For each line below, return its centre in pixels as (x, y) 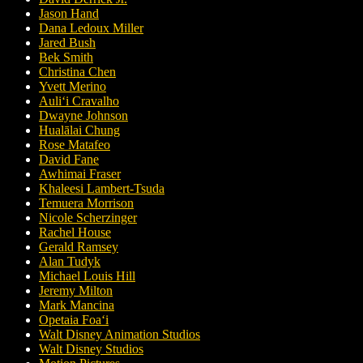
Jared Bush (67, 43)
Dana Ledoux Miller (91, 28)
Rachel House (75, 232)
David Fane (69, 159)
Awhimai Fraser (80, 174)
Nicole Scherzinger (88, 218)
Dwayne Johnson (83, 115)
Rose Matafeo (75, 145)
